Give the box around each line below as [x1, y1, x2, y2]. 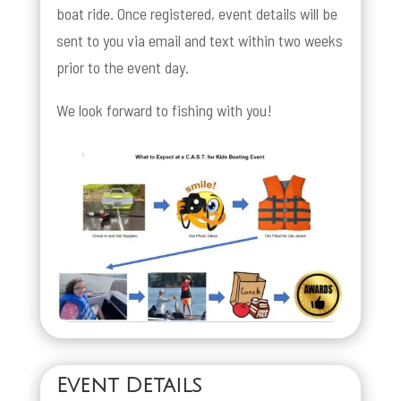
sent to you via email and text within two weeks [55, 30, 343, 50]
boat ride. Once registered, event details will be [55, 3, 337, 23]
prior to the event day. [55, 56, 189, 77]
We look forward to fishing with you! [55, 99, 272, 120]
